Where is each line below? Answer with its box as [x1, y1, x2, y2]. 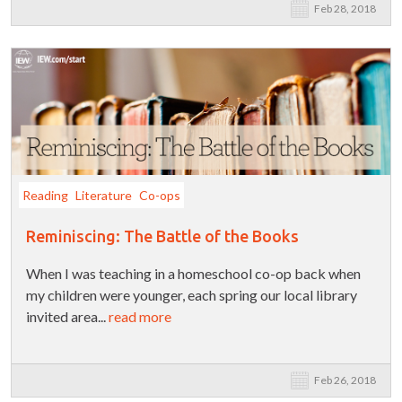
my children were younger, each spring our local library [26, 286, 357, 304]
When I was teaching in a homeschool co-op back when [26, 265, 361, 283]
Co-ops [139, 188, 180, 204]
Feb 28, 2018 [314, 2, 376, 16]
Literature [75, 188, 132, 204]
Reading [22, 188, 68, 204]
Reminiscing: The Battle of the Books [26, 227, 299, 246]
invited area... [26, 308, 109, 326]
